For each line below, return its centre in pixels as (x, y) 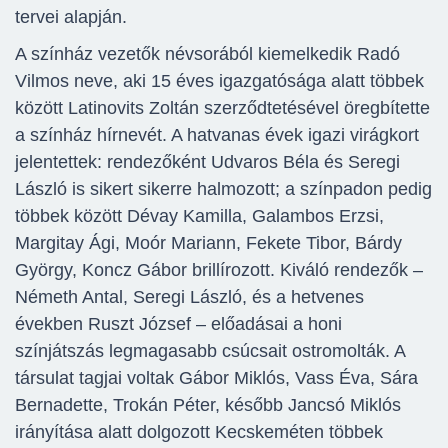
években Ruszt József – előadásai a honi (178, 324)
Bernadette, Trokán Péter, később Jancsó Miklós (208, 405)
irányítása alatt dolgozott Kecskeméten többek (199, 432)
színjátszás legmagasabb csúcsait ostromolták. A (210, 351)
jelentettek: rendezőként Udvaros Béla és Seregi (207, 162)
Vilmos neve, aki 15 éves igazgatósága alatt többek (219, 81)
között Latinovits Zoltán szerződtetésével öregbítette (222, 108)
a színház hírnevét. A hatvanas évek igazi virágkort (217, 135)
